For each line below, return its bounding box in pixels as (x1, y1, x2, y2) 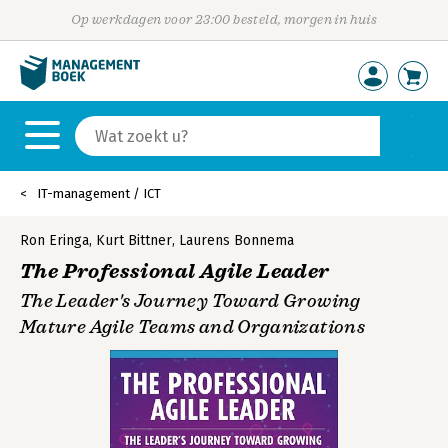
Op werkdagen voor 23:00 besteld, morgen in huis (70, 12, 378, 27)
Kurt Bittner (96, 232, 172, 249)
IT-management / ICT (37, 186, 161, 201)
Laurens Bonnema (179, 232, 294, 249)
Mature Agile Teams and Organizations (20, 316, 365, 338)
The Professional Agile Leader (20, 259, 330, 284)
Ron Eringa (20, 232, 89, 249)
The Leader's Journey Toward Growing (20, 290, 361, 312)
